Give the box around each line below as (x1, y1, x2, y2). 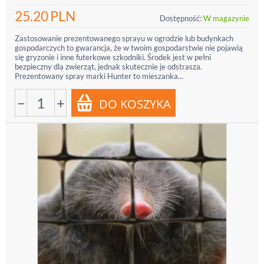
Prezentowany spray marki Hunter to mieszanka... (15, 71, 183, 81)
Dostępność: (160, 14, 202, 23)
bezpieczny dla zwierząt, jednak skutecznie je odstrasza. (15, 62, 202, 71)
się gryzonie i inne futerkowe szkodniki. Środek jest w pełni (15, 52, 211, 62)
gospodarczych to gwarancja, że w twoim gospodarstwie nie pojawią (15, 43, 243, 52)
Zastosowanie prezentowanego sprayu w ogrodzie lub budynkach (15, 34, 233, 43)
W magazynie (203, 14, 249, 23)
